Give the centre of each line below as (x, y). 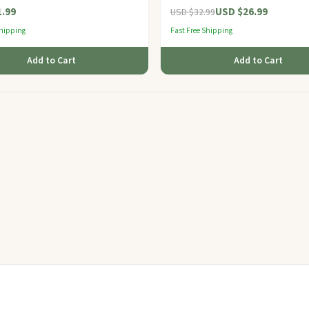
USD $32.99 (192, 12)
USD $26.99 (241, 11)
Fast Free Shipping (201, 31)
